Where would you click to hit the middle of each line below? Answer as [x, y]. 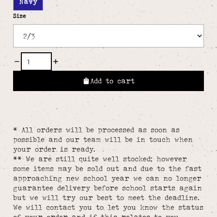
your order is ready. [54, 149]
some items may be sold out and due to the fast [107, 169]
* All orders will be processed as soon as [96, 130]
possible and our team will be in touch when [103, 139]
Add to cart [112, 81]
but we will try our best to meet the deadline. [106, 198]
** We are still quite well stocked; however [100, 159]
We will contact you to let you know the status [108, 207]
